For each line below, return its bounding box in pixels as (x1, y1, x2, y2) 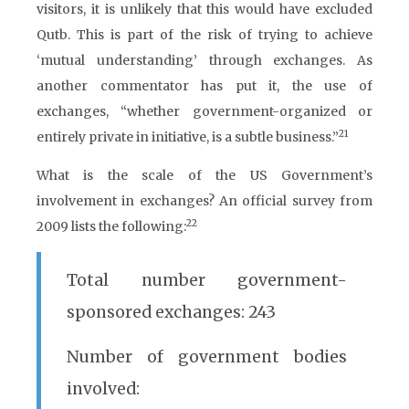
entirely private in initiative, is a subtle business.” (37, 129, 339, 145)
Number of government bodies (67, 347, 347, 367)
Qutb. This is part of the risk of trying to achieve (37, 26, 372, 43)
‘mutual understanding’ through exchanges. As (37, 52, 372, 68)
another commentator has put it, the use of (37, 78, 372, 94)
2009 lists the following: (37, 218, 186, 235)
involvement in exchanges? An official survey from (37, 193, 372, 209)
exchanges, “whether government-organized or (37, 103, 372, 120)
